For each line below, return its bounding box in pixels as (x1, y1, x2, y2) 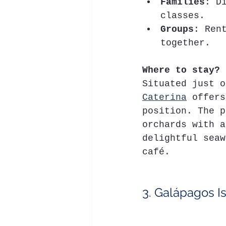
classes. (160, 11, 205, 21)
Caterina (142, 92, 187, 102)
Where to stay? (142, 65, 220, 75)
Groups (160, 24, 194, 34)
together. (160, 38, 210, 48)
